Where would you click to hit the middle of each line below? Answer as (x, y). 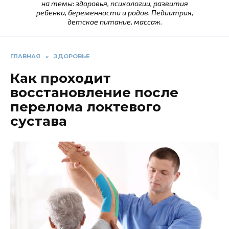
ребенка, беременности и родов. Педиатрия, (114, 13)
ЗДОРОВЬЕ (72, 56)
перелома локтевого (86, 107)
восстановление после (94, 93)
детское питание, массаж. (114, 22)
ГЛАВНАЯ (25, 56)
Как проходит (61, 78)
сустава (39, 121)
